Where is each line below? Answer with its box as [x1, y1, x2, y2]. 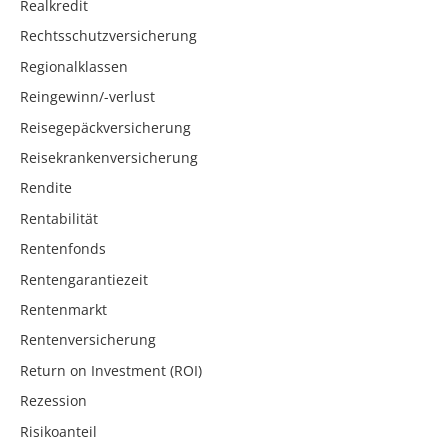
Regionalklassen [20, 56, 128, 76]
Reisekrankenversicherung [20, 148, 198, 168]
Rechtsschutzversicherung [20, 26, 197, 46]
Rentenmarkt [20, 299, 107, 319]
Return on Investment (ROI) [20, 360, 202, 380]
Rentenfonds [20, 239, 106, 259]
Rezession [20, 391, 87, 411]
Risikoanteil [20, 421, 97, 441]
